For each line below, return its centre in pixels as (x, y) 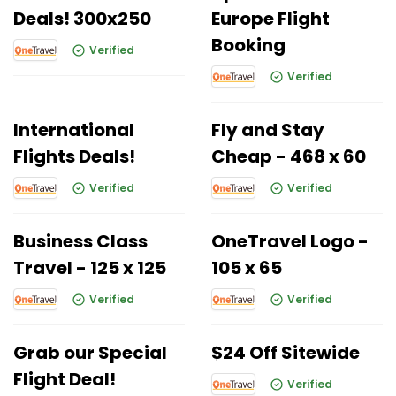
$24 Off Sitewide (286, 353)
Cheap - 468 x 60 (289, 156)
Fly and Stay (268, 130)
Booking (248, 45)
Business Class (80, 241)
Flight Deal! (65, 379)
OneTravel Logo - (290, 241)
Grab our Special (90, 353)
